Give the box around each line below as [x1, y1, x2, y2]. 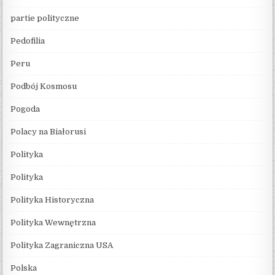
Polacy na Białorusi [10, 126, 87, 136]
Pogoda [10, 104, 41, 114]
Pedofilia [10, 36, 45, 45]
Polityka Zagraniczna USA [10, 240, 114, 250]
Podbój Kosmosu [10, 81, 77, 91]
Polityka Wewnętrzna [10, 217, 96, 227]
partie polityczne [10, 13, 80, 23]
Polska [10, 263, 37, 273]
